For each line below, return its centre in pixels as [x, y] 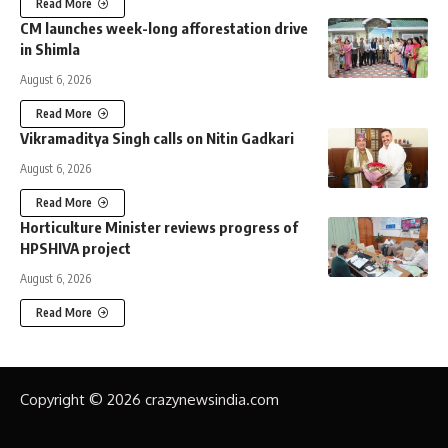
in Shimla [50, 49]
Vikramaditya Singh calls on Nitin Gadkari [157, 138]
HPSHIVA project [75, 248]
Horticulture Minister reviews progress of [159, 227]
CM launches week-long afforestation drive [164, 28]
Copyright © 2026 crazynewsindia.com [149, 400]
